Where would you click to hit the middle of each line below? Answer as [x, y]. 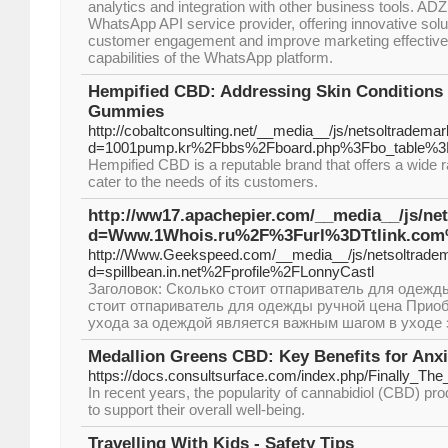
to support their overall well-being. [196, 409]
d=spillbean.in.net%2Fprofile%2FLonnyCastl [231, 271]
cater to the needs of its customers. [203, 181]
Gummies [126, 111]
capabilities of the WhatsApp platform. [210, 57]
